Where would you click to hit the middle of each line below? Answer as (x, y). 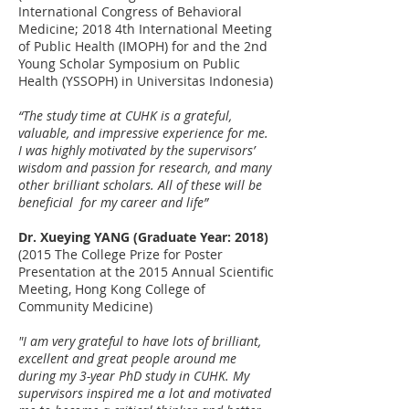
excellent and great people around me (127, 358)
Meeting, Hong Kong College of (112, 289)
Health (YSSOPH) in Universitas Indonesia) (146, 81)
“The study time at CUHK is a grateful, (125, 115)
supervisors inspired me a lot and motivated (145, 393)
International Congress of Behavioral (130, 11)
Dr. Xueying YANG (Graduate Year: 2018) (143, 237)
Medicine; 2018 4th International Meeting (145, 29)
